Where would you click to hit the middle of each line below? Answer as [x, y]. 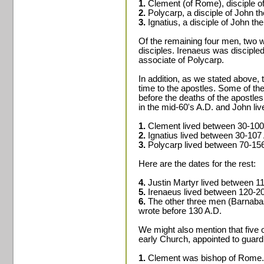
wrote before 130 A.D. [180, 211]
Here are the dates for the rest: [197, 164]
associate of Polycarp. [181, 60]
